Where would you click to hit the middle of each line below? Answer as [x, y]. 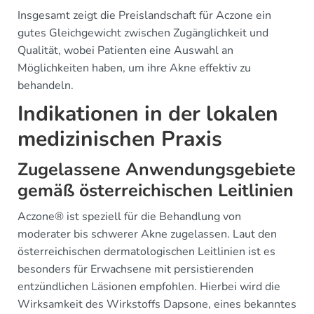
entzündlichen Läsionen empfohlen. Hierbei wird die [149, 287]
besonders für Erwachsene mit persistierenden [136, 269]
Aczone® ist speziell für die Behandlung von [129, 217]
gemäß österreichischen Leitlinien [156, 191]
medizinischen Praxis [120, 139]
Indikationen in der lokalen [148, 114]
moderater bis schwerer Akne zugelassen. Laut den [147, 234]
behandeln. [46, 86]
